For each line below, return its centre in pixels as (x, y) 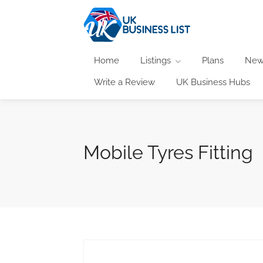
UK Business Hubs (213, 82)
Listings (156, 60)
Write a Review (124, 82)
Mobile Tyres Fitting (168, 152)
